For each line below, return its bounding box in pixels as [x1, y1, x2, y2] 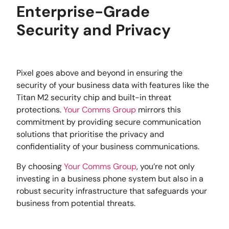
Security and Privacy [16, 19, 171, 40]
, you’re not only [136, 161, 195, 172]
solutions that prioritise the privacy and [16, 129, 165, 140]
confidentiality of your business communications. [16, 141, 200, 152]
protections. [16, 104, 64, 116]
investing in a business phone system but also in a [16, 173, 204, 184]
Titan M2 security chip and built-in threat [16, 92, 172, 103]
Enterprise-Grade [16, 1, 150, 21]
